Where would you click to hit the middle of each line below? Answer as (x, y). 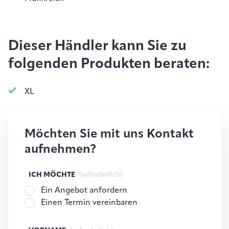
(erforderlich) (101, 175)
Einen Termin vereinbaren (89, 203)
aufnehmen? (60, 150)
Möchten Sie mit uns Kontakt (109, 134)
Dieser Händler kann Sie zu (97, 47)
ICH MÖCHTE (52, 175)
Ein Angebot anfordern (84, 191)
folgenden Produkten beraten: (109, 64)
